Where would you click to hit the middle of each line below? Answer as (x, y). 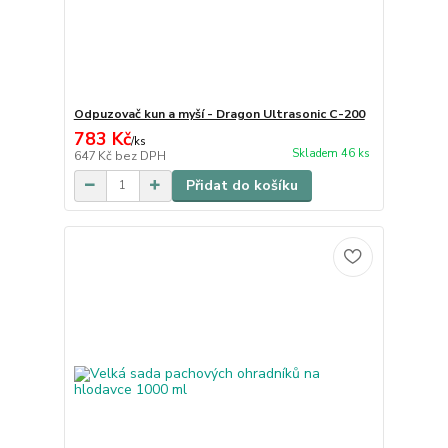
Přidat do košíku (241, 185)
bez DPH (140, 155)
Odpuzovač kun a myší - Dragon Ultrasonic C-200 (219, 113)
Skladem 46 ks (330, 153)
